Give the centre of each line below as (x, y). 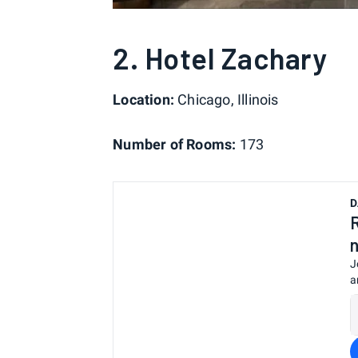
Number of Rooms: (175, 144)
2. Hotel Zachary (220, 58)
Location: (144, 99)
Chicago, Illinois (227, 99)
